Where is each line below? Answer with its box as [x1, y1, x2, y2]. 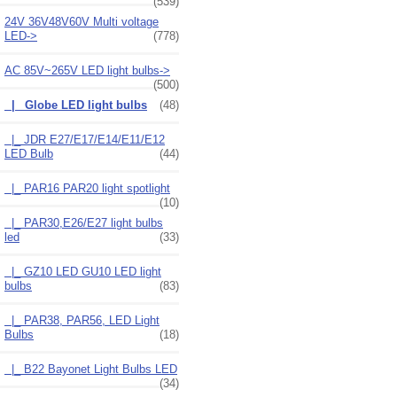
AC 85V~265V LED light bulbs [4, 63, 160, 77]
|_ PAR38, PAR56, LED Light [4, 313, 160, 327]
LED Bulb [4, 146, 53, 160]
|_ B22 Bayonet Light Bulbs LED [4, 362, 177, 376]
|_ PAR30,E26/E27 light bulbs [4, 215, 163, 230]
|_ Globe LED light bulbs [4, 97, 147, 112]
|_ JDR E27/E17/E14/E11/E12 [4, 132, 165, 146]
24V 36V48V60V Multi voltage [4, 14, 159, 28]
